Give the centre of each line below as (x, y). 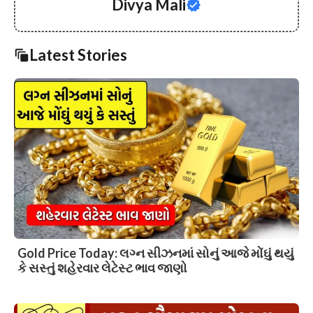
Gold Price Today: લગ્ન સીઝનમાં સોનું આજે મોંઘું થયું (156, 253)
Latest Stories (78, 55)
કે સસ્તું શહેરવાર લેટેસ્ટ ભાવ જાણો (102, 267)
